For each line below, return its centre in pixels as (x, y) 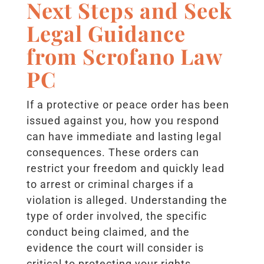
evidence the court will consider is (115, 247)
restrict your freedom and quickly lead (125, 168)
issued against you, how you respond (123, 120)
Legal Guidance (106, 33)
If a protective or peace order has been (128, 104)
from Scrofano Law (124, 56)
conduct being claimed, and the (108, 232)
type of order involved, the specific (116, 216)
